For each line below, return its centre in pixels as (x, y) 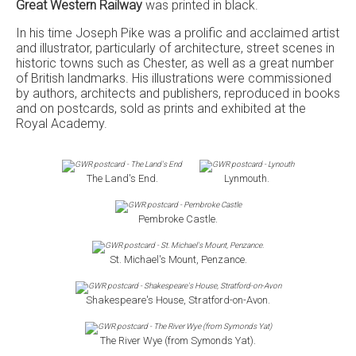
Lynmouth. (247, 178)
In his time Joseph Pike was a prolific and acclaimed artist (178, 33)
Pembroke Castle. (178, 219)
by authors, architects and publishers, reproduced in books (178, 93)
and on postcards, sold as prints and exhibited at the (161, 108)
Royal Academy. (62, 124)
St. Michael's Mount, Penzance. (178, 259)
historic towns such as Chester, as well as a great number (175, 63)
